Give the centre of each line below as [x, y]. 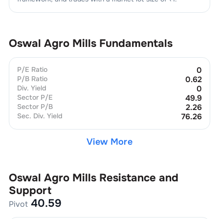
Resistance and [139, 178]
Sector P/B [35, 106]
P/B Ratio [32, 78]
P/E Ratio [32, 69]
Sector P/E [35, 97]
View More [109, 142]
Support [30, 190]
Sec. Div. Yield [40, 116]
